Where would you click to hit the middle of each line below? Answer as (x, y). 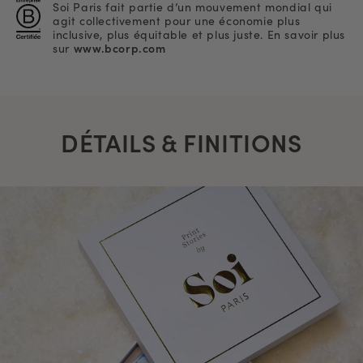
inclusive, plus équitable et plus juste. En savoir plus (199, 34)
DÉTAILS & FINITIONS (181, 141)
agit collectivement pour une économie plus (177, 20)
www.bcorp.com (120, 47)
